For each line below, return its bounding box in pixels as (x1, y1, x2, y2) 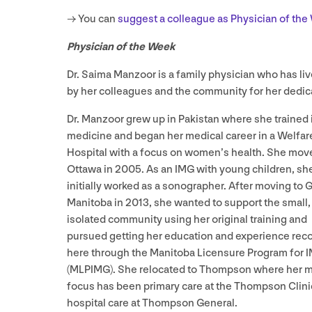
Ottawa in (67, 162, 115, 176)
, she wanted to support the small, (149, 196, 311, 210)
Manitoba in (67, 196, 125, 210)
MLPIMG (70, 263, 110, 276)
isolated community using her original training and (67, 212, 307, 226)
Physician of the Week (67, 40, 177, 54)
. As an (141, 162, 175, 176)
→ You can (67, 12, 118, 26)
